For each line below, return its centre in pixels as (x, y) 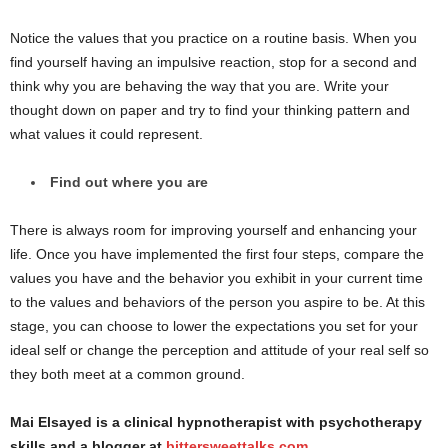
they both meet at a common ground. (127, 374)
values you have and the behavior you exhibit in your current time (216, 278)
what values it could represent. (106, 134)
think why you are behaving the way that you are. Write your (199, 86)
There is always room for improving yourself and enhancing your (213, 230)
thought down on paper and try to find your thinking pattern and (210, 110)
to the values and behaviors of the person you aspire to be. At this (217, 302)
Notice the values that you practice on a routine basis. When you (213, 38)
